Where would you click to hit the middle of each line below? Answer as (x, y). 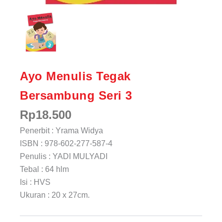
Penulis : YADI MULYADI (64, 156)
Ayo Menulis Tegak (75, 76)
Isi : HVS (35, 182)
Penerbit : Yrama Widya (61, 130)
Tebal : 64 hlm (44, 169)
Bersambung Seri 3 (76, 95)
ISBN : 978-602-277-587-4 (66, 143)
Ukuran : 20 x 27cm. (55, 195)
